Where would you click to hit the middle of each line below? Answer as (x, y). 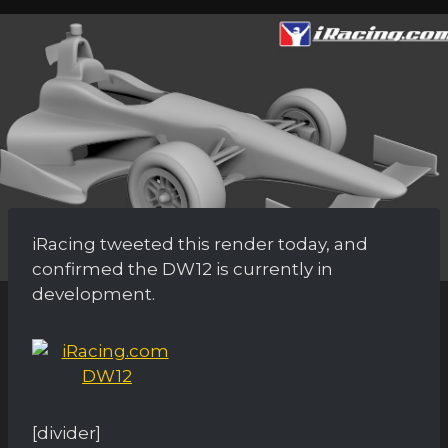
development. (93, 293)
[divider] (66, 432)
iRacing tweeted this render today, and (200, 243)
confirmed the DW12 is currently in (182, 268)
